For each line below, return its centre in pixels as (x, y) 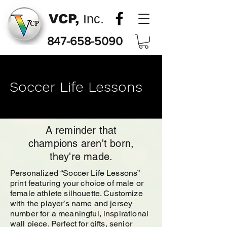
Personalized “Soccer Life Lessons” (75, 173)
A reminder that (81, 130)
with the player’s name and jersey (71, 204)
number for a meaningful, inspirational (80, 214)
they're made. (81, 157)
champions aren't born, (81, 144)
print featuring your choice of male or (77, 183)
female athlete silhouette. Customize (77, 194)
